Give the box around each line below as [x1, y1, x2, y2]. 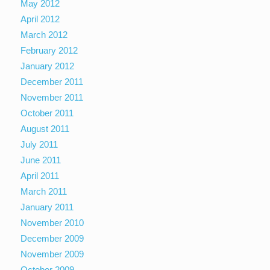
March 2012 [20, 29, 68, 40]
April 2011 [20, 170, 60, 181]
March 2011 [20, 186, 67, 196]
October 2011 [20, 107, 74, 118]
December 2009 [20, 233, 84, 243]
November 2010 [20, 217, 84, 228]
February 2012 [20, 45, 78, 55]
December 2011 [20, 76, 84, 87]
